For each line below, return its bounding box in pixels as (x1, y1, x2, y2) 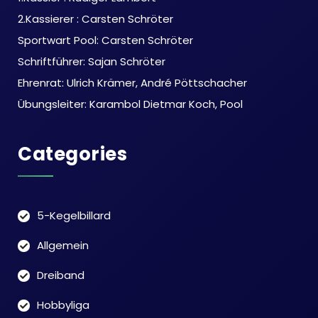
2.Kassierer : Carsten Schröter (18, 11, 173, 26)
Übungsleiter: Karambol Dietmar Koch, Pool (18, 96, 243, 111)
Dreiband (37, 267, 84, 283)
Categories (18, 141, 127, 167)
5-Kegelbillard (37, 207, 111, 223)
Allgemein (37, 237, 89, 253)
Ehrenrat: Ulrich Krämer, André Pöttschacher (18, 75, 247, 90)
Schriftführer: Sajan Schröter (18, 53, 165, 69)
